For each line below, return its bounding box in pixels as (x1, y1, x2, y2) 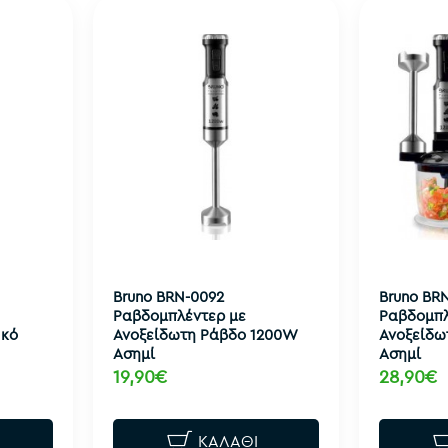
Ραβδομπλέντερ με (112, 305, 246, 325)
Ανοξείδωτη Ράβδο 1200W (112, 324, 297, 344)
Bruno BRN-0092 (112, 286, 224, 306)
